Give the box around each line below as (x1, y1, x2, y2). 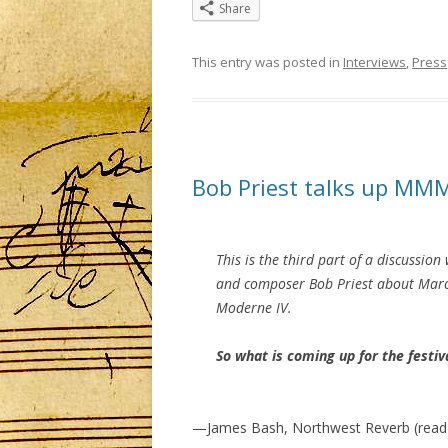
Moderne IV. (216, 298, 292, 318)
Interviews (343, 53, 406, 72)
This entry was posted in (192, 53, 343, 72)
